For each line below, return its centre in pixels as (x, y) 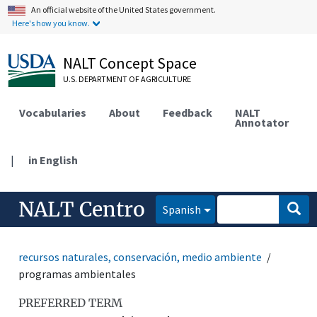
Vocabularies (53, 112)
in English (53, 160)
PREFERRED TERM (71, 302)
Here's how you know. (51, 23)
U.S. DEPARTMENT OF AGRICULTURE (127, 79)
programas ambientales (77, 273)
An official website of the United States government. (124, 10)
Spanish (182, 209)
